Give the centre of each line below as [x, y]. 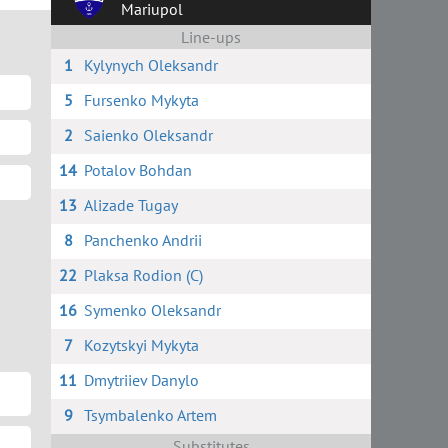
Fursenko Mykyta [141, 100]
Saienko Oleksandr [148, 135]
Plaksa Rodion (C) [143, 275]
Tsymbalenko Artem [150, 415]
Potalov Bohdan [137, 170]
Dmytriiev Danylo [141, 380]
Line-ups [211, 37]
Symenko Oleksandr [152, 310]
